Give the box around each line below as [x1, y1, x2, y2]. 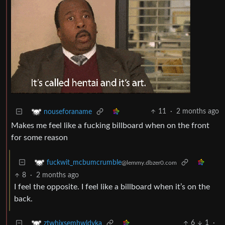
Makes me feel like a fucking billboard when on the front [11, 122, 209, 130]
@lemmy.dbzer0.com [122, 159, 177, 166]
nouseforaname [44, 108, 92, 116]
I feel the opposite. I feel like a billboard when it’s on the [14, 183, 210, 191]
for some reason [11, 134, 68, 142]
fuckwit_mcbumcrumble [47, 159, 122, 166]
